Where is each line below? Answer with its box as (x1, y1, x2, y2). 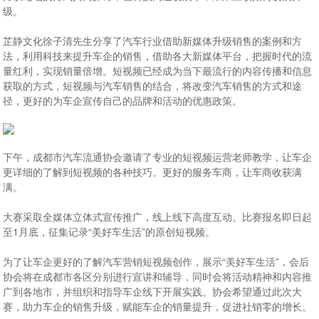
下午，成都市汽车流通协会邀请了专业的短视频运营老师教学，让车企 (3, 150, 313, 164)
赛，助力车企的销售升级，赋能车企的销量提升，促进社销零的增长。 (3, 299, 313, 313)
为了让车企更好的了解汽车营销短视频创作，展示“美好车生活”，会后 (3, 254, 310, 268)
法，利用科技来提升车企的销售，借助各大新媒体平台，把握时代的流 (3, 48, 313, 63)
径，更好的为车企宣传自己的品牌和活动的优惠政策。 (3, 93, 243, 108)
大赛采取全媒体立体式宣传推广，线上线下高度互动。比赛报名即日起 (3, 209, 313, 224)
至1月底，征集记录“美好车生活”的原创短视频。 (3, 224, 216, 239)
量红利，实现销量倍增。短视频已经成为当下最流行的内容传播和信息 (3, 63, 313, 78)
